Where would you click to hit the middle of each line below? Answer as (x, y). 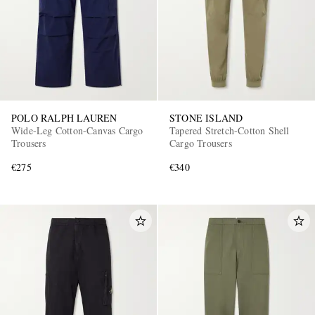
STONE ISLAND (206, 118)
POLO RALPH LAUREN (64, 118)
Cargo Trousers (201, 143)
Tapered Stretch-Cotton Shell (230, 131)
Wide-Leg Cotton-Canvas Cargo (77, 131)
